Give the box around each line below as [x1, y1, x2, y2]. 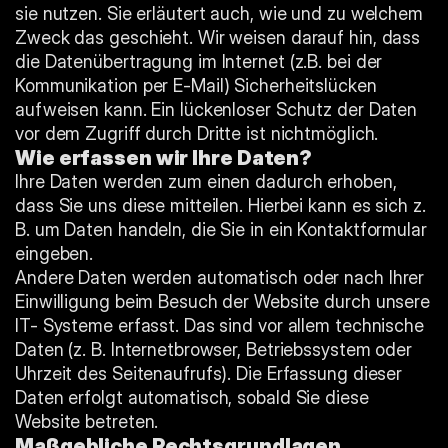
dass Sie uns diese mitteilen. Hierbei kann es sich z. [15, 195, 426, 216]
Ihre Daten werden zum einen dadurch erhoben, [15, 171, 397, 192]
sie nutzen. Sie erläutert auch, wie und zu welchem [15, 3, 423, 24]
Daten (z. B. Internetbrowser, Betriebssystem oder [15, 339, 413, 360]
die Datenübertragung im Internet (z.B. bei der [15, 51, 383, 72]
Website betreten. [15, 411, 159, 432]
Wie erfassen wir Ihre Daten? [15, 146, 313, 170]
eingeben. [15, 243, 94, 264]
